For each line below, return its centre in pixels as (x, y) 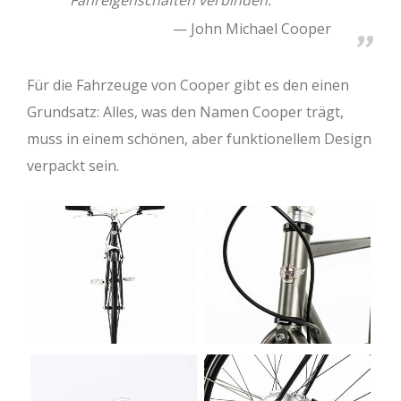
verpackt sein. (73, 166)
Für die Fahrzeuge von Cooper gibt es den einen (188, 85)
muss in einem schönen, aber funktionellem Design (199, 139)
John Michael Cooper (261, 29)
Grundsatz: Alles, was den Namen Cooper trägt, (185, 112)
